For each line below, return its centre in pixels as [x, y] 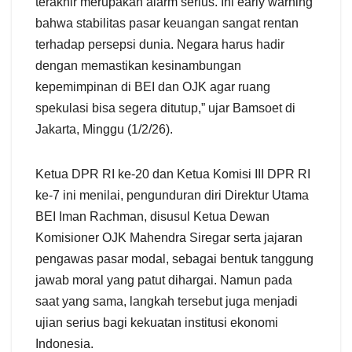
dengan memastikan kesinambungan [138, 65]
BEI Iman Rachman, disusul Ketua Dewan [152, 216]
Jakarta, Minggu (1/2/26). [104, 129]
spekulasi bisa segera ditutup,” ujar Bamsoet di [165, 108]
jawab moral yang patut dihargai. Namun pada [164, 280]
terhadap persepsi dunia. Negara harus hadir [160, 44]
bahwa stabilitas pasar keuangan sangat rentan [167, 23]
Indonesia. [64, 343]
